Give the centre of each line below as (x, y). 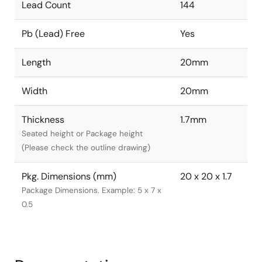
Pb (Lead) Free (53, 34)
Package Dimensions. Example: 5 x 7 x (92, 190)
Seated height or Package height (82, 134)
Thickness (43, 120)
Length (36, 62)
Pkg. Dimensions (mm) (69, 176)
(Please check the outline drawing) (86, 148)
